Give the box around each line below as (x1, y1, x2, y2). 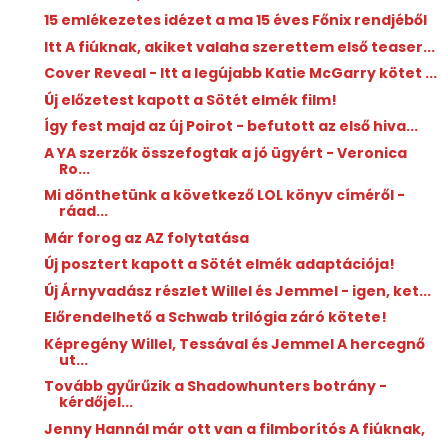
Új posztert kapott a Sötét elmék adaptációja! (43, 254, 395, 275)
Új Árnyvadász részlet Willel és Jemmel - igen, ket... (43, 280, 431, 301)
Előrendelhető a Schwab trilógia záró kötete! (43, 307, 387, 328)
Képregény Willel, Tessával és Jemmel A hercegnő (43, 333, 425, 354)
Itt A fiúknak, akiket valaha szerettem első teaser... (43, 36, 435, 57)
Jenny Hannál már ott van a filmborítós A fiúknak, (43, 418, 425, 439)
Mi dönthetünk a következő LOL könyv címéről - (43, 185, 405, 206)
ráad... (58, 201, 108, 222)
